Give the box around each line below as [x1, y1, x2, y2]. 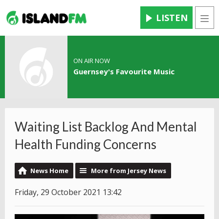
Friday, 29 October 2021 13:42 [15, 187, 122, 198]
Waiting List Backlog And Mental [15, 119, 197, 135]
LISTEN [156, 12, 188, 24]
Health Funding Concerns [15, 136, 156, 153]
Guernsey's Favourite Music [73, 66, 175, 77]
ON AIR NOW [73, 56, 110, 66]
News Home [30, 166, 68, 175]
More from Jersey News [91, 166, 166, 175]
